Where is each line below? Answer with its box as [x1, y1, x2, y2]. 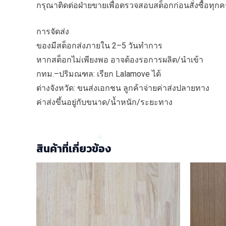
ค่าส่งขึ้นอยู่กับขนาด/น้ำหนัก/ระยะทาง [36, 97, 173, 107]
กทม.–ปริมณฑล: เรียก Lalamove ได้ [36, 69, 161, 79]
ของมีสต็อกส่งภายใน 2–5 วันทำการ [36, 40, 162, 50]
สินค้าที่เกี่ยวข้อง [36, 140, 111, 156]
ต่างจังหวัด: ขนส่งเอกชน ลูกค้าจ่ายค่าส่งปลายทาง [36, 83, 209, 93]
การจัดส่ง [36, 26, 69, 36]
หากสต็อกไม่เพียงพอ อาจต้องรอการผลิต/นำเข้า [36, 54, 203, 65]
